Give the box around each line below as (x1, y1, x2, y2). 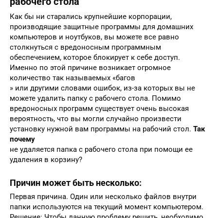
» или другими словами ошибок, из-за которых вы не (10, 83, 195, 92)
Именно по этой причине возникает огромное (10, 63, 171, 72)
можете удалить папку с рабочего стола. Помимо (10, 93, 181, 103)
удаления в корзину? (10, 155, 82, 164)
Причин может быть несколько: (10, 177, 142, 188)
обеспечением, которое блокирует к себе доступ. (10, 53, 180, 62)
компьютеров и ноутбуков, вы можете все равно (10, 32, 179, 41)
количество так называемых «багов (10, 73, 135, 82)
